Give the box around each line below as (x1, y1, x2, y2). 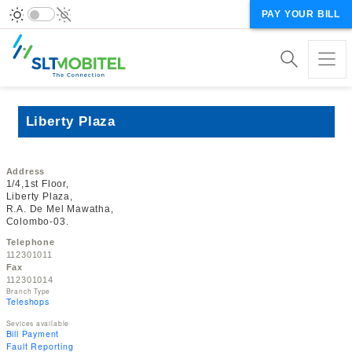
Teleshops (5, 295, 49, 307)
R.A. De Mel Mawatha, (5, 203, 114, 214)
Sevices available (5, 317, 70, 328)
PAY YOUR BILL (261, 9, 340, 20)
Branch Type (5, 286, 51, 295)
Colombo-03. (5, 216, 69, 227)
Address (5, 167, 46, 176)
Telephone (5, 237, 55, 247)
